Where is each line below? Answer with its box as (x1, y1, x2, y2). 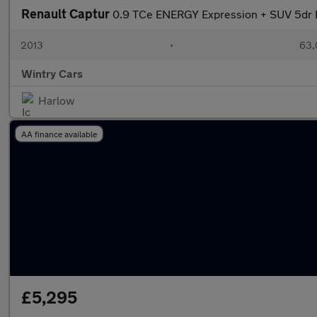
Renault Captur (21, 6, 113, 21)
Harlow (38, 93, 75, 107)
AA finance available (21, 129, 97, 139)
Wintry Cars (21, 67, 83, 80)
